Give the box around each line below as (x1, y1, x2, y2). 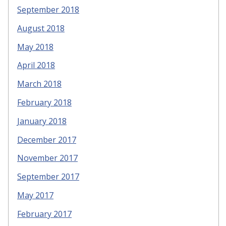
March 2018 (17, 78, 62, 90)
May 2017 (17, 189, 53, 201)
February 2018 (17, 96, 72, 108)
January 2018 (17, 115, 67, 127)
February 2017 (17, 208, 72, 219)
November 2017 (17, 152, 78, 164)
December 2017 (17, 134, 76, 145)
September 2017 (17, 171, 79, 183)
